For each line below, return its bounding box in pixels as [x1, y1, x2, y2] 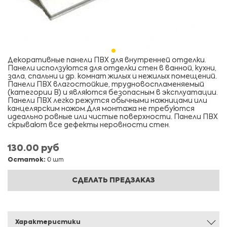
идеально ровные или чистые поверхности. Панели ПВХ [8, 113, 218, 121]
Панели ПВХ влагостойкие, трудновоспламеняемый [8, 81, 204, 88]
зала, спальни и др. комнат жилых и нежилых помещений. [8, 73, 217, 80]
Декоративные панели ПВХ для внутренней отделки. [8, 57, 206, 64]
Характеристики [15, 219, 81, 225]
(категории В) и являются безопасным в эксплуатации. [8, 89, 218, 96]
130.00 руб [8, 144, 59, 153]
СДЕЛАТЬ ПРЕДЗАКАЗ [72, 177, 155, 184]
